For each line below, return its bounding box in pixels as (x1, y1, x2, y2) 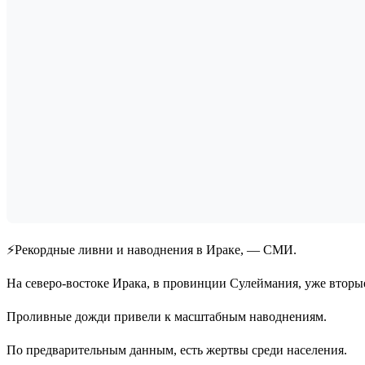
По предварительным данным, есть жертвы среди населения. (7, 342, 347, 357)
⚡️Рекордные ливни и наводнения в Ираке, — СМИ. (7, 242, 297, 257)
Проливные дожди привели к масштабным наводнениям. (7, 309, 327, 323)
